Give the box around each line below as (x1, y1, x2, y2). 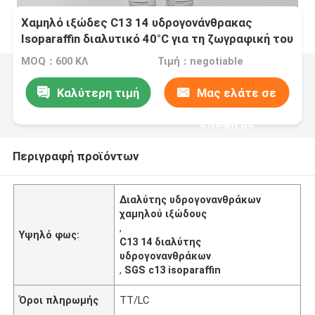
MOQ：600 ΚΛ (21, 56, 89, 67)
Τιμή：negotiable (157, 56, 243, 67)
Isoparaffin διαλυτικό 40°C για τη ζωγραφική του (21, 32, 294, 46)
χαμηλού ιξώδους (120, 207, 207, 219)
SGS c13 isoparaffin (124, 264, 221, 276)
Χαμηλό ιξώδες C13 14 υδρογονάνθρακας (21, 15, 253, 30)
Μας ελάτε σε (197, 85, 277, 100)
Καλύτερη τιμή (56, 85, 139, 100)
